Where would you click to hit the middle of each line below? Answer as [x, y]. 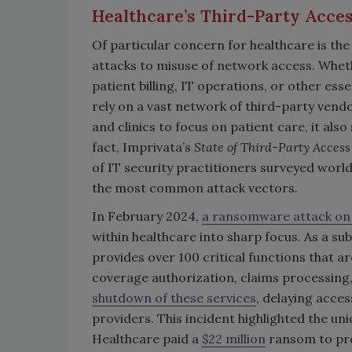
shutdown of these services [174, 297]
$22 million [234, 338]
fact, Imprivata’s [143, 147]
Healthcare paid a [147, 338]
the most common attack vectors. [198, 187]
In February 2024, [147, 216]
